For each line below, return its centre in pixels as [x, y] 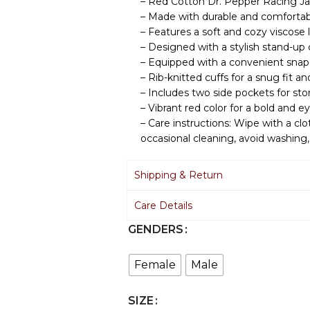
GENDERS [156, 229]
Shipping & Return [179, 175]
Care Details [163, 206]
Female [155, 265]
